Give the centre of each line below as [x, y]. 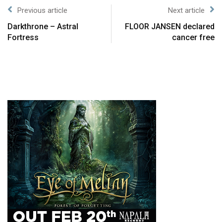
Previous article [42, 11]
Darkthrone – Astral [43, 27]
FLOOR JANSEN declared [170, 27]
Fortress [23, 38]
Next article [186, 11]
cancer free [193, 38]
